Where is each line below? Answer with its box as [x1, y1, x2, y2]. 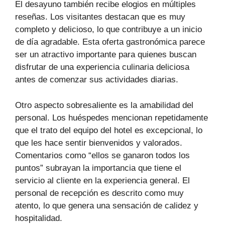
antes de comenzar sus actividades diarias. [15, 75, 178, 85]
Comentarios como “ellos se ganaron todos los [15, 150, 190, 160]
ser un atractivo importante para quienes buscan [15, 50, 196, 60]
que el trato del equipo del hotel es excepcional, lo [15, 125, 202, 135]
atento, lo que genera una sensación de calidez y [15, 200, 198, 210]
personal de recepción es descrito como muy [15, 188, 184, 198]
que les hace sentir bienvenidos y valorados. [15, 138, 182, 148]
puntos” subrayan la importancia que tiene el [15, 163, 181, 173]
